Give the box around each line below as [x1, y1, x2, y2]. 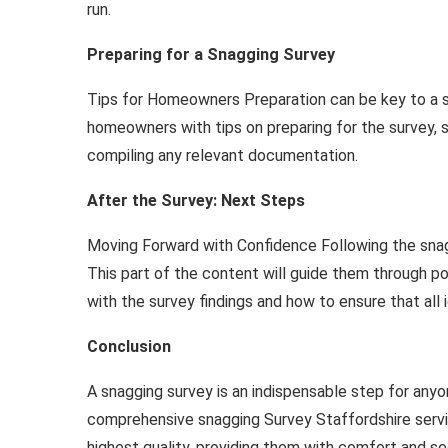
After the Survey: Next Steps [87, 191, 305, 210]
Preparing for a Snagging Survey [87, 45, 335, 64]
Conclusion [87, 337, 171, 356]
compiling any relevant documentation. [87, 146, 358, 165]
